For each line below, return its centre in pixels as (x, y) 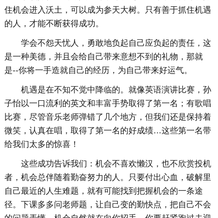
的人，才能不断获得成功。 (54, 24)
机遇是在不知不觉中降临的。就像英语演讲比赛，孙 (116, 90)
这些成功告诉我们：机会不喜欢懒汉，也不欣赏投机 (116, 164)
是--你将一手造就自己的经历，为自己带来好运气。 (98, 71)
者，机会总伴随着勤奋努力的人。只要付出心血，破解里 (108, 178)
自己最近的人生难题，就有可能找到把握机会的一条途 (103, 191)
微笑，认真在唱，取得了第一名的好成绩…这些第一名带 (108, 131)
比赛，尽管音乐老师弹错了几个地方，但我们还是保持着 (108, 117)
